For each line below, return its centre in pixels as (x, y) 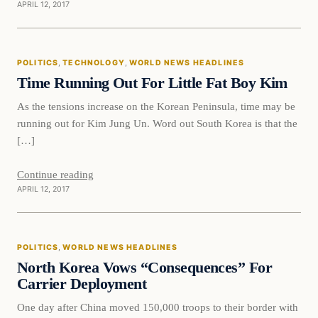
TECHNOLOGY (94, 63)
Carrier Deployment (82, 284)
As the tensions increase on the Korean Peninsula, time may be (156, 106)
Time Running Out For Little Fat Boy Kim (152, 83)
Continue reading (55, 174)
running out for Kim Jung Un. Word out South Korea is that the (157, 123)
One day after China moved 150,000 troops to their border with (158, 307)
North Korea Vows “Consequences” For (145, 267)
